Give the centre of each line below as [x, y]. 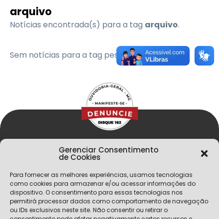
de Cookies [80, 157]
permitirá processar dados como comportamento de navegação [109, 201]
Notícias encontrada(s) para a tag [77, 25]
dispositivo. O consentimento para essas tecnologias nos [96, 192]
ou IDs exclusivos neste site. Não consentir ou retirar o [89, 210]
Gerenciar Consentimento [109, 150]
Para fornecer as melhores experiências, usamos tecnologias [101, 175]
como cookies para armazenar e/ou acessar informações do [103, 184]
